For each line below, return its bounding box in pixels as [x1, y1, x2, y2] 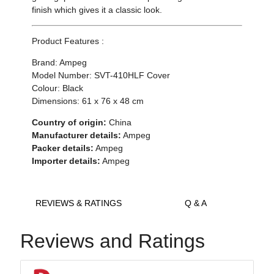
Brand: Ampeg [32, 57, 87, 67]
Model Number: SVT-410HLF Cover [32, 70, 171, 80]
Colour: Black [32, 83, 84, 93]
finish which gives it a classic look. [32, 4, 163, 15]
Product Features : [32, 35, 105, 46]
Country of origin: [32, 117, 107, 127]
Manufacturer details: [32, 130, 122, 140]
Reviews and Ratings [20, 229, 205, 252]
